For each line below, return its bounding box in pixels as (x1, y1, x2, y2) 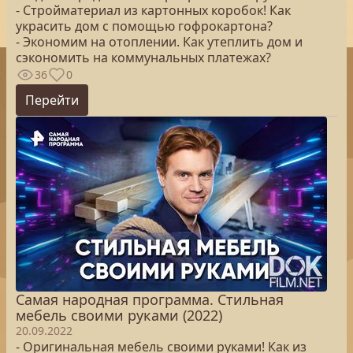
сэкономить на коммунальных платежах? (16, 49, 271, 66)
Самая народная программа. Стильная (16, 290, 284, 309)
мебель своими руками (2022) (16, 306, 222, 325)
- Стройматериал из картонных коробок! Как (16, 2, 291, 19)
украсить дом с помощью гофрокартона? (16, 17, 273, 35)
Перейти (25, 91, 79, 109)
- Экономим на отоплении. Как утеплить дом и (16, 33, 303, 50)
